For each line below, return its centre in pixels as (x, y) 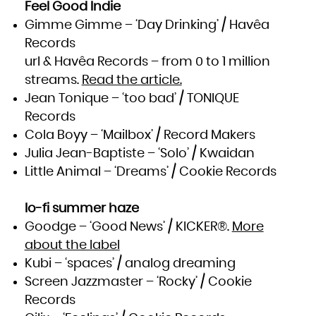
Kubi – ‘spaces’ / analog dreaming (130, 263)
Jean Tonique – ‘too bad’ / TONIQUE (132, 98)
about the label (72, 245)
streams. (53, 80)
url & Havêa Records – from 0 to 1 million (147, 62)
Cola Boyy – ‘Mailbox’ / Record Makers (140, 135)
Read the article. (132, 80)
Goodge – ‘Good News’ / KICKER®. (128, 227)
